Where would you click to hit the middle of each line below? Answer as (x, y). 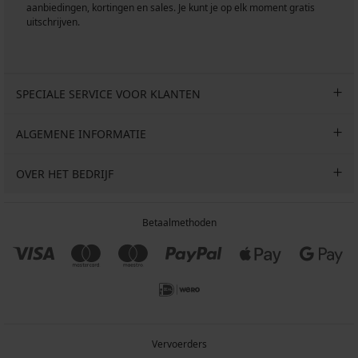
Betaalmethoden (179, 223)
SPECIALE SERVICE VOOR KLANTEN (108, 94)
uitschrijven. (53, 22)
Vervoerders (179, 344)
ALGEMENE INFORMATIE (81, 134)
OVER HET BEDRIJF (65, 174)
